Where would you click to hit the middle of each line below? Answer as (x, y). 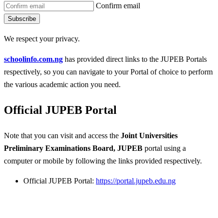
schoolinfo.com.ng (33, 59)
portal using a (164, 148)
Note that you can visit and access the (62, 135)
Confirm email (118, 6)
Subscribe (22, 19)
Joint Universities (149, 135)
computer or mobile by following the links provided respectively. (103, 161)
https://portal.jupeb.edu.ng (136, 181)
